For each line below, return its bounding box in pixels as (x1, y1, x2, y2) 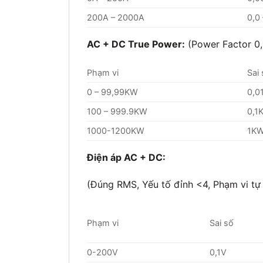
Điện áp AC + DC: (87, 151, 166, 164)
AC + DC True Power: (87, 38, 185, 50)
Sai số (210, 218, 234, 228)
